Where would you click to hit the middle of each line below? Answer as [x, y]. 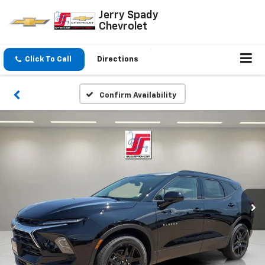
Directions [118, 60]
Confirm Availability [138, 96]
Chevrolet [123, 26]
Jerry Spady [129, 15]
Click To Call [48, 60]
